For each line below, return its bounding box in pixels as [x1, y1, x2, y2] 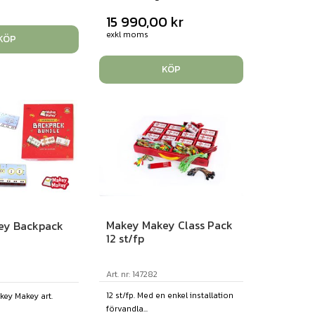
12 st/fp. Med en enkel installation [105, 289, 233, 302]
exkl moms [105, 28, 148, 41]
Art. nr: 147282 [105, 268, 157, 281]
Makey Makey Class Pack [105, 217, 233, 234]
